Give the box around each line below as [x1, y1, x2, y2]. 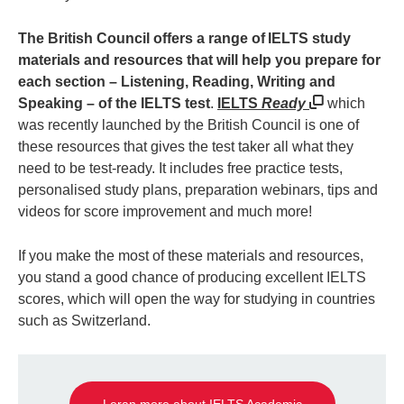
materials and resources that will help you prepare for [18, 52, 381, 69]
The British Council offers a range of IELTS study [18, 31, 351, 47]
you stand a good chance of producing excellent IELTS [18, 270, 366, 286]
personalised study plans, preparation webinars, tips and [18, 182, 378, 198]
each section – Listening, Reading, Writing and [18, 74, 335, 90]
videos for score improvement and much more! [18, 204, 312, 220]
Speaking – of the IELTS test [18, 96, 210, 112]
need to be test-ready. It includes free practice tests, [18, 161, 343, 177]
